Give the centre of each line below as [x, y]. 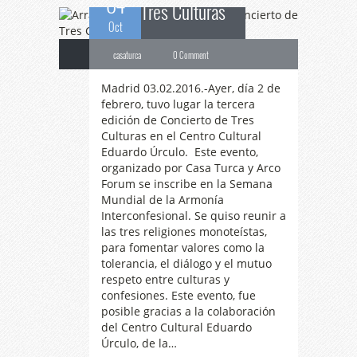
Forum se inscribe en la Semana [187, 184]
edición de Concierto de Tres [178, 120]
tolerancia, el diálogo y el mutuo [186, 263]
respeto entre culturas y [165, 279]
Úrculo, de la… [139, 343]
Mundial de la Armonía [163, 200]
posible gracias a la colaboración [188, 311]
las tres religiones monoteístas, [184, 231]
